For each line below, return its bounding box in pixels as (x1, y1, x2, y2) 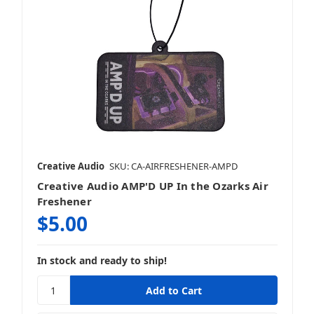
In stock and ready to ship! (36, 254, 167, 268)
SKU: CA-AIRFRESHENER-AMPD (109, 160, 238, 173)
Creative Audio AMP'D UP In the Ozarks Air (36, 179, 268, 193)
